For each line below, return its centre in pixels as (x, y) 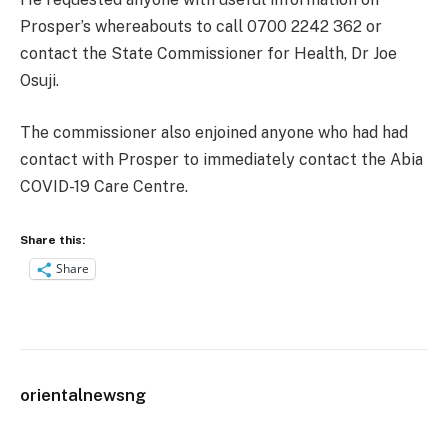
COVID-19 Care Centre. (104, 186)
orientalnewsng (83, 395)
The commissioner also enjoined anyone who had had (214, 132)
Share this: (52, 239)
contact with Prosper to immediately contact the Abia (221, 159)
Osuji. (39, 81)
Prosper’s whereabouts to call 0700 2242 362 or (201, 27)
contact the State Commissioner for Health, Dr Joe (208, 54)
